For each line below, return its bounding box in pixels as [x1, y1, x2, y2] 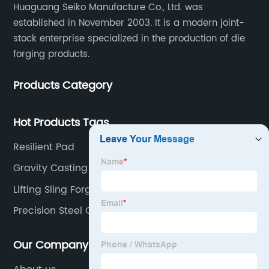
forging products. [13, 46, 90, 62]
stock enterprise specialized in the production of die [13, 31, 246, 46]
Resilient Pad [13, 139, 75, 155]
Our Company [13, 236, 89, 254]
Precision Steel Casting [13, 203, 123, 219]
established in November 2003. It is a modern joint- [13, 15, 245, 31]
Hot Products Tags [13, 113, 109, 131]
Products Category [13, 76, 113, 94]
